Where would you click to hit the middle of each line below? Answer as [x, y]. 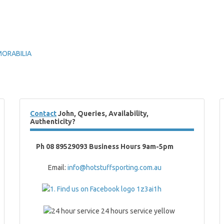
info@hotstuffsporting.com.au [114, 167]
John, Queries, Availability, [102, 113]
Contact [43, 113]
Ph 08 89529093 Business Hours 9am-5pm [105, 146]
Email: [49, 167]
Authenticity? [53, 121]
